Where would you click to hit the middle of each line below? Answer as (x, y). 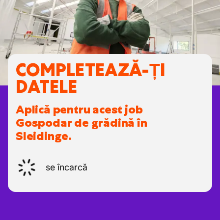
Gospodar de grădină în (82, 123)
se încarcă (67, 167)
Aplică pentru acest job (79, 110)
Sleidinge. (44, 136)
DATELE (46, 87)
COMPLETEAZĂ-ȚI (91, 70)
